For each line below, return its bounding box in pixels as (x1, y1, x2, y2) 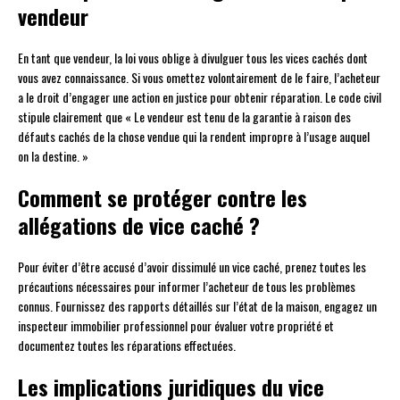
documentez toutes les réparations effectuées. (18, 336, 236, 355)
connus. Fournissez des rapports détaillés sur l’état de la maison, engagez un (18, 296, 377, 316)
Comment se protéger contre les (18, 181, 307, 214)
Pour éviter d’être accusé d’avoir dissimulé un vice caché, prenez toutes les (18, 257, 366, 277)
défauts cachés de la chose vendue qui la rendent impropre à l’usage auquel (18, 127, 370, 146)
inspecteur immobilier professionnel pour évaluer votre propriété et (18, 316, 334, 336)
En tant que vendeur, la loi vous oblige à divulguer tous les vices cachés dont (18, 48, 368, 68)
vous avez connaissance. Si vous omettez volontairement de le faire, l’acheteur (18, 68, 380, 87)
